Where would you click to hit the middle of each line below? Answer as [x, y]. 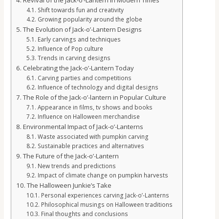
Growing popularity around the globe [90, 19]
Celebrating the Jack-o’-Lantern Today [79, 68]
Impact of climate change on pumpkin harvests [103, 175]
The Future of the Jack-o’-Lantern [71, 156]
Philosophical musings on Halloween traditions [107, 205]
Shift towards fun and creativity [80, 10]
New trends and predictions [77, 166]
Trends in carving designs [74, 58]
